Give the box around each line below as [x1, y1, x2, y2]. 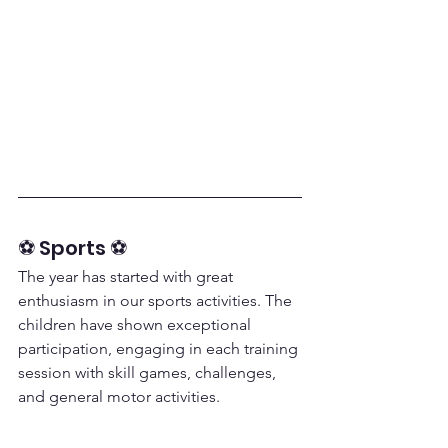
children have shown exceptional [18, 315, 255, 334]
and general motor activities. [18, 387, 220, 406]
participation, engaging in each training [18, 339, 302, 358]
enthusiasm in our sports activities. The [18, 291, 296, 310]
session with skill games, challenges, [18, 363, 280, 382]
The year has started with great [18, 267, 237, 286]
